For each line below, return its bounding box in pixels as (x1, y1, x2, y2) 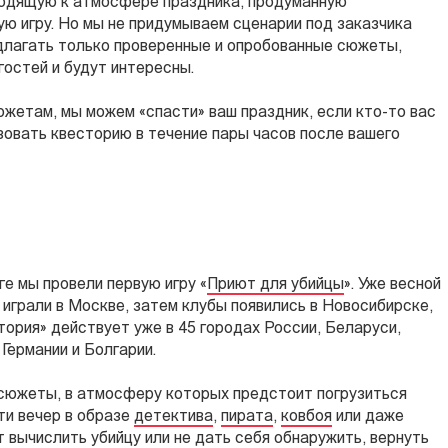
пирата (221, 409, 273, 425)
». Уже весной (344, 277, 441, 293)
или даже (332, 409, 404, 425)
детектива (134, 409, 213, 425)
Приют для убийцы (207, 277, 344, 293)
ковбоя (281, 409, 332, 425)
